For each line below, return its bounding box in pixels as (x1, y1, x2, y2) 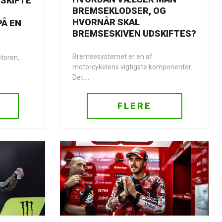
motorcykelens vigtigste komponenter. (72, 63, 192, 71)
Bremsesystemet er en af (72, 53, 153, 61)
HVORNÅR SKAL (72, 17, 140, 28)
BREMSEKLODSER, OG (72, 5, 166, 16)
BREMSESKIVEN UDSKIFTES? (72, 28, 196, 39)
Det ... (72, 73, 89, 82)
